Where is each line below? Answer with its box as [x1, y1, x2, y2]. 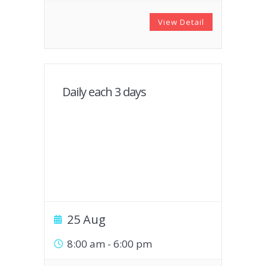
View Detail [158, 17, 204, 27]
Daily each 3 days [62, 84, 146, 100]
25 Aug [67, 211, 106, 227]
